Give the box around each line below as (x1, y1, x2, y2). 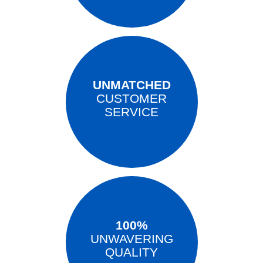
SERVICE (104, 105, 159, 119)
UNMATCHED (92, 78, 171, 92)
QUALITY (105, 245, 158, 259)
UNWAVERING (90, 232, 173, 246)
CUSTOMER (96, 92, 167, 106)
